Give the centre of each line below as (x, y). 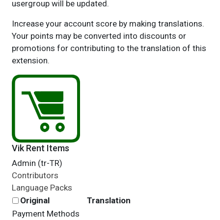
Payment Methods (46, 214)
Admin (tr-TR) (37, 163)
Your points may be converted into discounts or (99, 36)
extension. (30, 60)
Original (35, 200)
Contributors (35, 175)
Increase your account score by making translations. (108, 24)
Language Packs (42, 188)
